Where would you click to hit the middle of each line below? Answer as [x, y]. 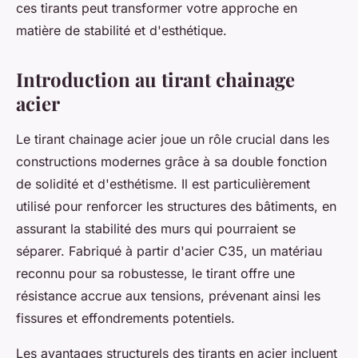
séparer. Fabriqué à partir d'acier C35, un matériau [169, 251]
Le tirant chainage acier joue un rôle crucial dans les [173, 139]
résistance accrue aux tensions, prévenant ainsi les [168, 295]
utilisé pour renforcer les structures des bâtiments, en [176, 206]
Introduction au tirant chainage [155, 79]
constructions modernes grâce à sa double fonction [171, 161]
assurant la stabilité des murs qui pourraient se [156, 228]
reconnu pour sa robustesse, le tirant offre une [155, 273]
